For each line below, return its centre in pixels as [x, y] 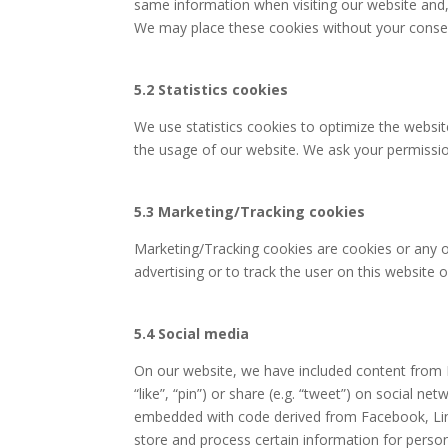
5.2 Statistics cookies [211, 89]
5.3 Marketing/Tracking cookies [250, 211]
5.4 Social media [192, 333]
